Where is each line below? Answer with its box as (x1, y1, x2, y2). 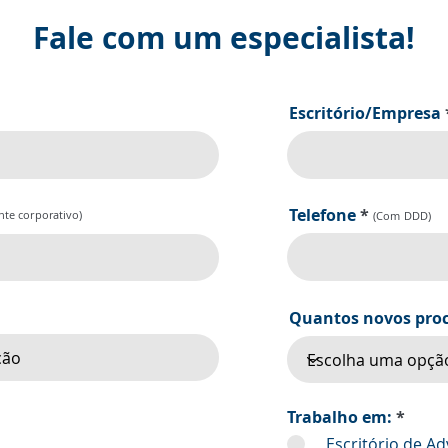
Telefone (289, 204, 356, 226)
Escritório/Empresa (289, 102, 441, 124)
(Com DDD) (370, 208, 432, 223)
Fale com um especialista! (33, 17, 415, 58)
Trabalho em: (287, 406, 392, 428)
